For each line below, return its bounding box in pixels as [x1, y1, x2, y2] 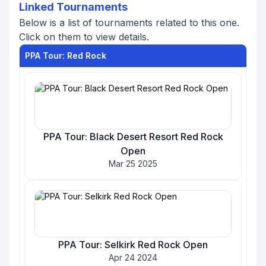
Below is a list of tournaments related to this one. [19, 17, 239, 28]
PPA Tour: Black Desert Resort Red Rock [43, 131, 223, 142]
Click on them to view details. [19, 31, 149, 43]
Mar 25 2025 [109, 159, 157, 169]
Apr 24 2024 [109, 252, 157, 262]
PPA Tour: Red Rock [25, 50, 106, 61]
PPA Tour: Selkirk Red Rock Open [58, 239, 208, 251]
